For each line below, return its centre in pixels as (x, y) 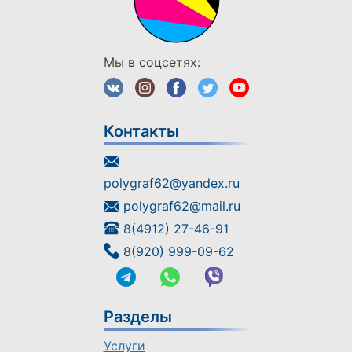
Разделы (137, 317)
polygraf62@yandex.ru (171, 183)
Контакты (141, 131)
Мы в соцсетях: (152, 62)
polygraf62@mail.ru (181, 206)
